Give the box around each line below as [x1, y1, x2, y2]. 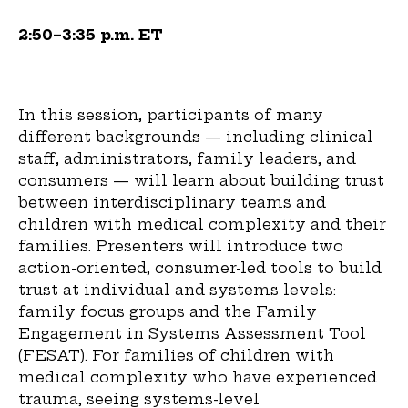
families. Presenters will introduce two [18, 236, 343, 255]
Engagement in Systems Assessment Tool [18, 323, 366, 342]
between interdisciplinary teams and [18, 192, 326, 211]
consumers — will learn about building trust [18, 170, 384, 189]
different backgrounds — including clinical [18, 127, 373, 146]
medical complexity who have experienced [18, 367, 377, 386]
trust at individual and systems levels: [18, 280, 336, 299]
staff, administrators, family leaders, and [18, 148, 356, 168]
